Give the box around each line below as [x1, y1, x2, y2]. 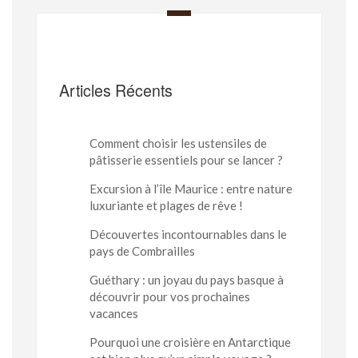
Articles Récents [59, 78, 173, 101]
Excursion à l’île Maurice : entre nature [89, 181, 292, 197]
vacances [89, 306, 138, 321]
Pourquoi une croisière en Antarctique [89, 335, 291, 350]
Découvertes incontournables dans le [89, 227, 287, 242]
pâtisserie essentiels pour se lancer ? [89, 153, 283, 168]
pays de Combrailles [89, 244, 195, 259]
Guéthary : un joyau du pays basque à [89, 272, 284, 288]
